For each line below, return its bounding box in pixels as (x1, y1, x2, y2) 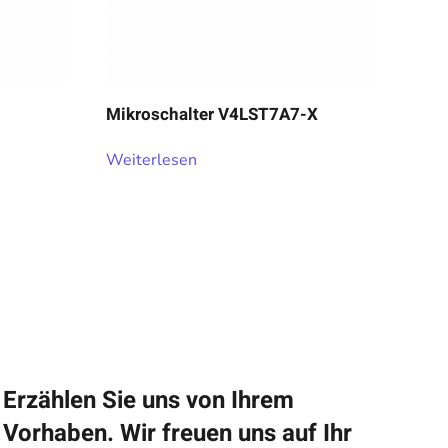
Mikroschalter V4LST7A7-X (106, 102, 318, 127)
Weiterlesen (106, 149, 197, 171)
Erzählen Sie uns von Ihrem (2, 383, 294, 418)
